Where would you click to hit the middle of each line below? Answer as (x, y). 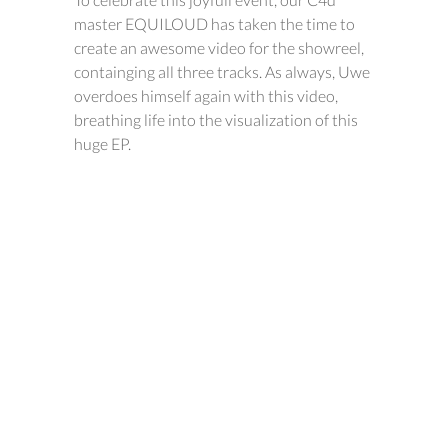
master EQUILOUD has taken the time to (214, 23)
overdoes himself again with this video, (206, 95)
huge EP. (102, 143)
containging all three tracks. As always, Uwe (222, 71)
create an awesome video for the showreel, (219, 47)
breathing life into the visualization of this (216, 119)
